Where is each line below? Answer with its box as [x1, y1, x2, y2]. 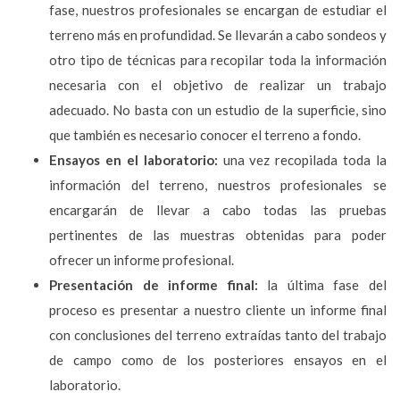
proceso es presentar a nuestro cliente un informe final [49, 301, 387, 318]
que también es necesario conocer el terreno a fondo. [49, 126, 361, 143]
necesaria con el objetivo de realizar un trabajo [49, 76, 387, 93]
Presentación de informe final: [49, 276, 258, 293]
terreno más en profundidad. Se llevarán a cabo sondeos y [49, 26, 387, 43]
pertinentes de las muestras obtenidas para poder [49, 226, 387, 243]
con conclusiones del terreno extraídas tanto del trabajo [49, 326, 387, 343]
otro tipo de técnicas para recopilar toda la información [49, 51, 387, 68]
